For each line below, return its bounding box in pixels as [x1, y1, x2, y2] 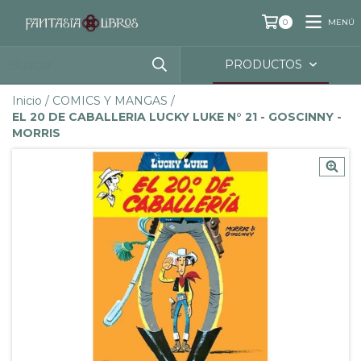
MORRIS [12, 126, 60, 141]
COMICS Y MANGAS [52, 93, 168, 109]
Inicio [12, 93, 42, 109]
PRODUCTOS [225, 57, 306, 73]
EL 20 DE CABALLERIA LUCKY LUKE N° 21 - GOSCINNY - [12, 110, 342, 125]
